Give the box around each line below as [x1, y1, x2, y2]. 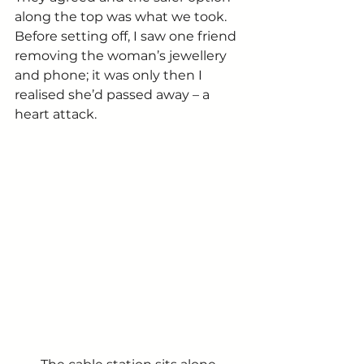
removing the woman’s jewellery [15, 47, 230, 63]
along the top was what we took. [15, 8, 230, 24]
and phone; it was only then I [15, 67, 206, 83]
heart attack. [15, 106, 97, 122]
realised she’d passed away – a [15, 86, 213, 102]
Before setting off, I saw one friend [15, 28, 240, 44]
